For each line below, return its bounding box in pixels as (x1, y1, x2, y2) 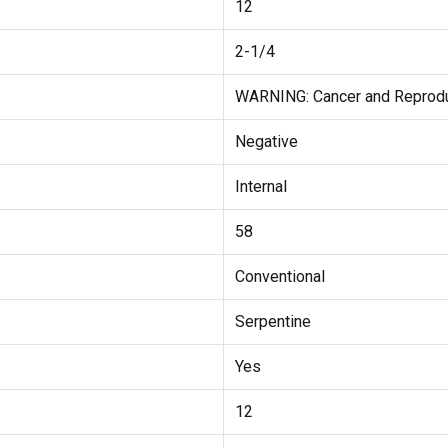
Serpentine (234, 311, 311, 331)
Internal (234, 176, 287, 196)
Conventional (234, 266, 325, 286)
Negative (234, 131, 298, 151)
